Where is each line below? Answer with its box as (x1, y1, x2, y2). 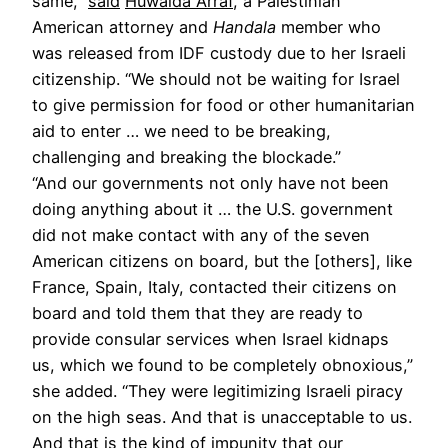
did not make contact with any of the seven (32, 224, 370, 245)
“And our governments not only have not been (32, 172, 389, 193)
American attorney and (32, 16, 213, 37)
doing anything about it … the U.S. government (32, 198, 393, 219)
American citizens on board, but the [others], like (32, 250, 412, 271)
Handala (213, 16, 276, 37)
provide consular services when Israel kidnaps (32, 328, 389, 349)
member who (276, 16, 381, 37)
